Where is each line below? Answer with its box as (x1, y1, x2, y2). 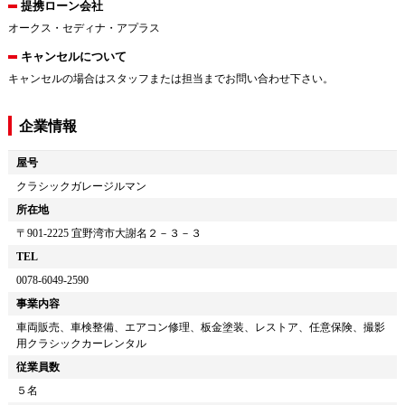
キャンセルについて (20, 50, 127, 64)
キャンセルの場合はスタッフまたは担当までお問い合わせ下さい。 (7, 72, 334, 86)
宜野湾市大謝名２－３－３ (71, 227, 202, 240)
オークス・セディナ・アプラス (7, 22, 160, 35)
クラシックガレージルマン (15, 180, 146, 193)
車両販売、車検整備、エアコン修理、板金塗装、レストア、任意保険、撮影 (15, 321, 385, 334)
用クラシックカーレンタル (15, 337, 146, 351)
